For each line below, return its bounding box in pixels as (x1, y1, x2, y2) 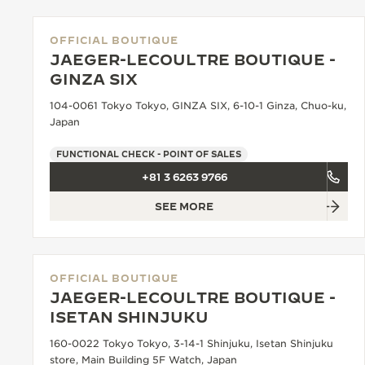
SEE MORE (155, 200, 213, 212)
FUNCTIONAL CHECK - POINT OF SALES (56, 149, 241, 159)
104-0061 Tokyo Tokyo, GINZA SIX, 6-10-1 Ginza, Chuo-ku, (50, 99, 346, 112)
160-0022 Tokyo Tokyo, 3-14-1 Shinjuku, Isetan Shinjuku (50, 337, 333, 350)
